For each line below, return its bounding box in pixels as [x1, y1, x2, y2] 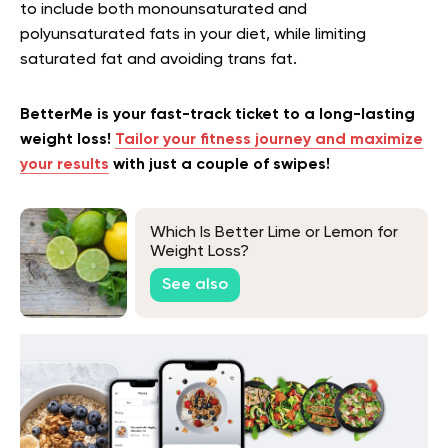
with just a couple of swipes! [109, 156, 330, 173]
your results [20, 156, 109, 173]
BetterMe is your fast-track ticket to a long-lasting [20, 106, 415, 123]
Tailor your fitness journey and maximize [115, 131, 423, 148]
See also [162, 276, 228, 293]
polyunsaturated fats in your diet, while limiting [20, 26, 366, 43]
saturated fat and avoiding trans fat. [20, 51, 297, 68]
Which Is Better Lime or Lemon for [150, 225, 398, 242]
